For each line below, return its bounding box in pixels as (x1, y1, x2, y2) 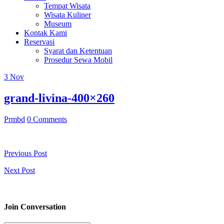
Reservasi (24, 37, 54, 46)
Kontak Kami (24, 28, 67, 37)
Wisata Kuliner (44, 10, 91, 19)
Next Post (4, 166, 35, 175)
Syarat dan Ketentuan (44, 46, 112, 55)
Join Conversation (4, 202, 66, 211)
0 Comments (27, 115, 67, 124)
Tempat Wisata (44, 1, 90, 10)
